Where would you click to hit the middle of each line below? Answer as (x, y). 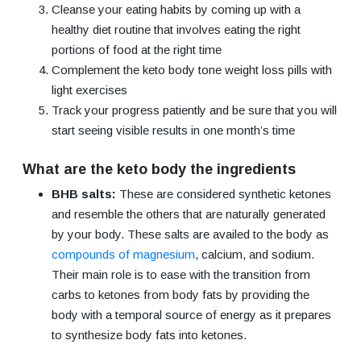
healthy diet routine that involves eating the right (176, 29)
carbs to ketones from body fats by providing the (180, 294)
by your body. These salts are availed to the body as (190, 234)
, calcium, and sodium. (255, 254)
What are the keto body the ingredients (159, 169)
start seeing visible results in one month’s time (173, 130)
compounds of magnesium (123, 254)
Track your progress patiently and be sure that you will (194, 110)
